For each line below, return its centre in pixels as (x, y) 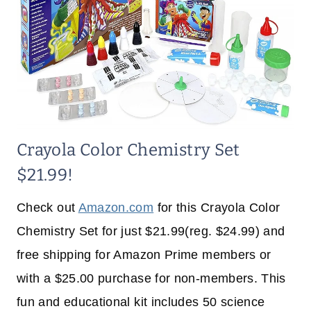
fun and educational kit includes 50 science (141, 302)
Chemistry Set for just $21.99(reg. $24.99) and (151, 232)
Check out (48, 208)
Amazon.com (116, 208)
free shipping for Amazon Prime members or (144, 255)
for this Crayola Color (217, 208)
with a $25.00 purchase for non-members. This (151, 279)
